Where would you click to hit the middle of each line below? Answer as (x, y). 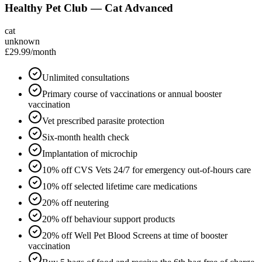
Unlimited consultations (86, 77)
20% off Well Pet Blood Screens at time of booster (135, 235)
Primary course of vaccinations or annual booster (132, 94)
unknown (22, 41)
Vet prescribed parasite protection (103, 120)
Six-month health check (86, 137)
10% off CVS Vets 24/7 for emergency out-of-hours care (146, 170)
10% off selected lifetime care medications (120, 186)
